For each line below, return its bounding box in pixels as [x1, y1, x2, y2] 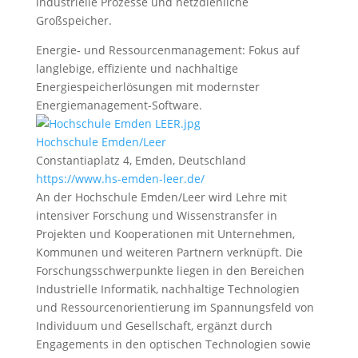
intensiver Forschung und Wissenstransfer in [35, 208, 277, 223]
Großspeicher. [35, 13, 112, 28]
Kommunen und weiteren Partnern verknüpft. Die [35, 245, 303, 260]
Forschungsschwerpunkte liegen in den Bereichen [35, 263, 304, 278]
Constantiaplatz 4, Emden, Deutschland [35, 153, 246, 168]
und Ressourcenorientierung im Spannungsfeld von [35, 300, 314, 315]
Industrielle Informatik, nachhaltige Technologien [35, 281, 300, 296]
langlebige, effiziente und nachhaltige [35, 61, 238, 76]
